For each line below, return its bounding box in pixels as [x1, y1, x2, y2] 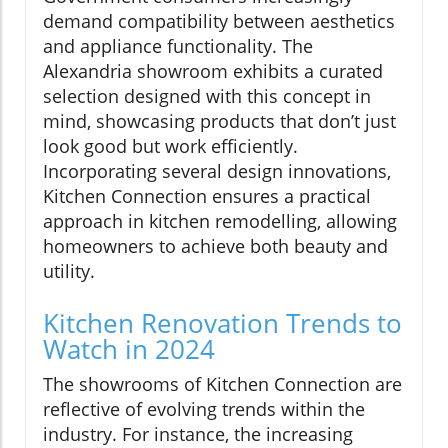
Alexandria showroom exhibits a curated [43, 58, 383, 83]
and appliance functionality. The [43, 33, 313, 58]
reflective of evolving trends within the [43, 396, 365, 421]
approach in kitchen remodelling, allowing [43, 208, 397, 233]
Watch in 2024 [43, 330, 215, 367]
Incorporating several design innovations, [43, 158, 391, 183]
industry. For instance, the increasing [43, 421, 353, 446]
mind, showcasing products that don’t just [43, 108, 396, 133]
